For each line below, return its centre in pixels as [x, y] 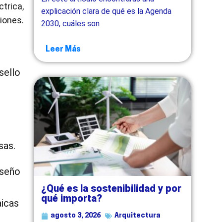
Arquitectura [138, 216]
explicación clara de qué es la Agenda [107, 11]
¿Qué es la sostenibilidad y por [111, 188]
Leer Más [63, 49]
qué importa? [72, 198]
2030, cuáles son [71, 23]
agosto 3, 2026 [76, 216]
